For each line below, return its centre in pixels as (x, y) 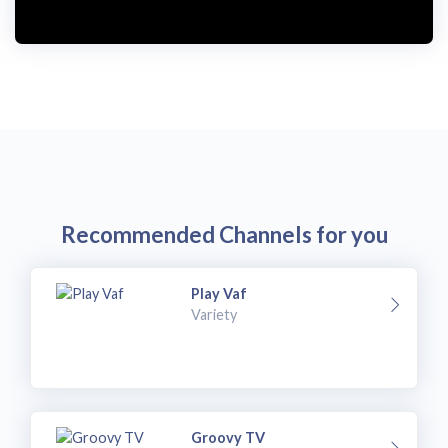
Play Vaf (219, 293)
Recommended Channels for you (224, 235)
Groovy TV (228, 437)
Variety (214, 314)
